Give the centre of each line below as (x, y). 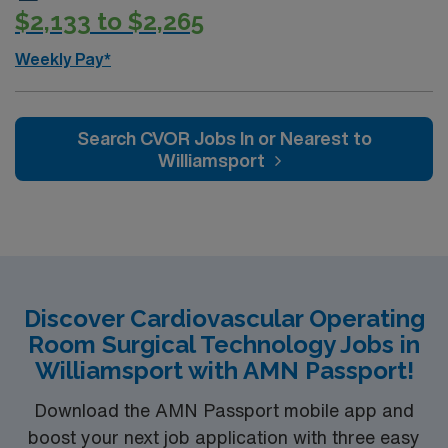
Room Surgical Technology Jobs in (224, 344)
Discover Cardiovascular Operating (224, 318)
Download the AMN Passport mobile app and (224, 409)
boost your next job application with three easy (224, 436)
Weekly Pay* (63, 59)
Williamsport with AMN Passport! (224, 370)
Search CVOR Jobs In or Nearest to (224, 138)
